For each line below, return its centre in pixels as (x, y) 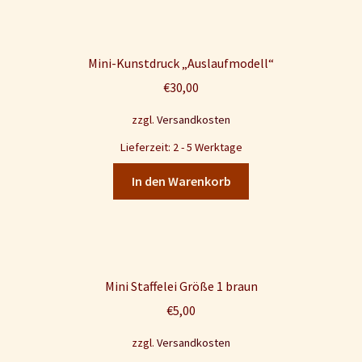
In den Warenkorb (181, 181)
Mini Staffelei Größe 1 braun (181, 286)
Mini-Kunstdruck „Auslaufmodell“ (181, 63)
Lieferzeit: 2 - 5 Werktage (181, 147)
